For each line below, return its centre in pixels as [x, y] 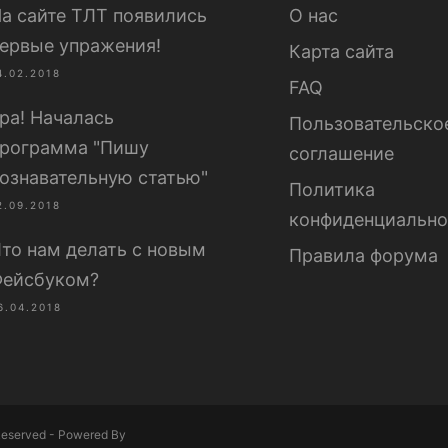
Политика [332, 189]
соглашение [341, 153]
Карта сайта [341, 51]
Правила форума [363, 255]
